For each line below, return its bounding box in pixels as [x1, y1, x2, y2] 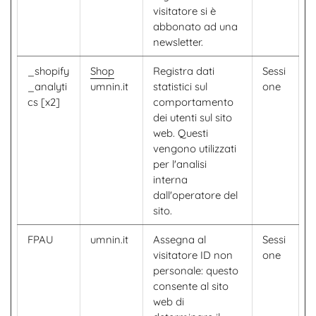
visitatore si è [153, 4, 216, 18]
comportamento [153, 95, 233, 109]
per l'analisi [153, 157, 207, 171]
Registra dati [153, 64, 214, 78]
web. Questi [153, 126, 208, 140]
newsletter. [153, 35, 203, 49]
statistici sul [153, 80, 207, 93]
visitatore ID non [153, 248, 233, 262]
